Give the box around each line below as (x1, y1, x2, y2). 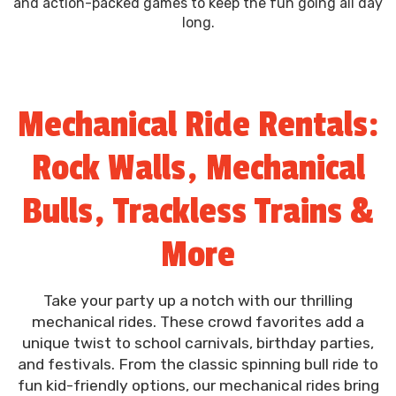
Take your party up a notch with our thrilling (43, 292, 353, 310)
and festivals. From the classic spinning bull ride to (18, 355, 378, 374)
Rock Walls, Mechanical (31, 147, 365, 191)
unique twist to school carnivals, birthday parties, (22, 334, 374, 353)
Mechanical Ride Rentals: (17, 103, 379, 148)
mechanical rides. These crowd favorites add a (32, 313, 364, 331)
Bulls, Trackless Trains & (22, 190, 374, 234)
